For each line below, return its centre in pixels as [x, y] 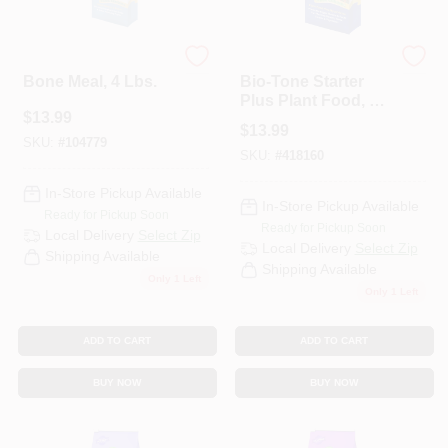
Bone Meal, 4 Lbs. [140, 81]
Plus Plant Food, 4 [308, 100]
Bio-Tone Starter [301, 81]
